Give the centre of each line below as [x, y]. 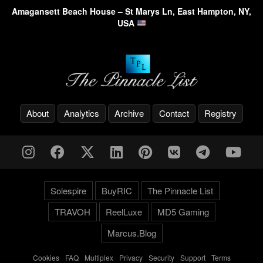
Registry [220, 113]
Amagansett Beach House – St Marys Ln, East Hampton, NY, [131, 11]
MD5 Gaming [183, 211]
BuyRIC [117, 190]
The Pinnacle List [180, 190]
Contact [174, 113]
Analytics [82, 113]
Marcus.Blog [131, 232]
